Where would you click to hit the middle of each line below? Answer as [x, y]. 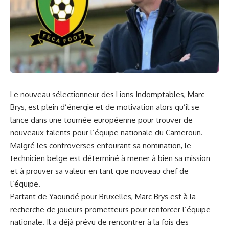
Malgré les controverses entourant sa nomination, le [101, 145]
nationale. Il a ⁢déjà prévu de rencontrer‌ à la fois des [99, 222]
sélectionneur [76, 94]
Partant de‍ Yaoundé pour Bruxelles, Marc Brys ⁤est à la [103, 196]
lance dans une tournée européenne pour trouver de [101, 120]
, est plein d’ [46, 107]
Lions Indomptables [150, 94]
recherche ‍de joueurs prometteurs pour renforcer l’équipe [110, 209]
